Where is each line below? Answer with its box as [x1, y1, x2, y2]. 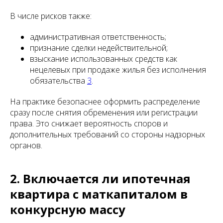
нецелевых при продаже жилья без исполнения [30, 64, 206, 75]
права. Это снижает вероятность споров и [10, 118, 168, 129]
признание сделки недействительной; [30, 42, 168, 53]
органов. [10, 140, 42, 151]
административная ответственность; [30, 31, 166, 42]
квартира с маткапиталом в [10, 186, 188, 202]
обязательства [30, 75, 87, 86]
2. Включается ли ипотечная [10, 170, 191, 187]
